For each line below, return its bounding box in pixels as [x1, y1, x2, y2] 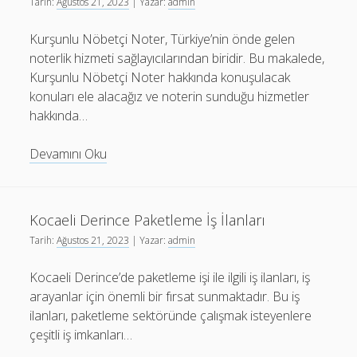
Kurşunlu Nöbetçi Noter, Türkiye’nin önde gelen [29, 30, 296, 48]
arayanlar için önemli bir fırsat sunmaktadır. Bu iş [29, 288, 300, 305]
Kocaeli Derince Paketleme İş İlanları [29, 210, 266, 229]
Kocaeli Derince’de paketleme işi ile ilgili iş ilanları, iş [29, 269, 311, 286]
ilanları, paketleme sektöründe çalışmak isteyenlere [29, 307, 312, 324]
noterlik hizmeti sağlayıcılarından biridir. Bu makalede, [29, 49, 325, 67]
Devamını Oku [29, 145, 108, 163]
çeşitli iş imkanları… [29, 326, 133, 343]
